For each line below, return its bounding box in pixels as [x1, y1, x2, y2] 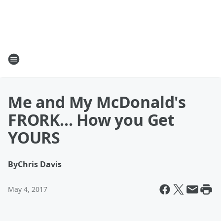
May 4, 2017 [8, 184, 47, 194]
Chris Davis [18, 159, 62, 170]
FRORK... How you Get [8, 109, 175, 130]
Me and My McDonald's [8, 91, 186, 112]
